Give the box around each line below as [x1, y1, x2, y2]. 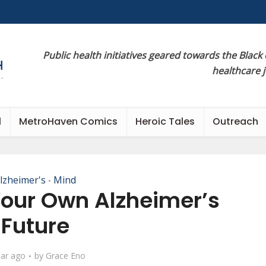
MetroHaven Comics [19, 115, 118, 128]
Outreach [213, 115, 258, 128]
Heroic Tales [135, 115, 195, 128]
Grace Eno [46, 250, 85, 261]
